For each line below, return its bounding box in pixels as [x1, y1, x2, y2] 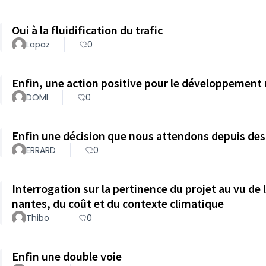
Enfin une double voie [12, 249, 122, 264]
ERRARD [26, 144, 56, 156]
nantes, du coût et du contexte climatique [12, 196, 224, 211]
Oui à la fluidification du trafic [12, 23, 163, 37]
